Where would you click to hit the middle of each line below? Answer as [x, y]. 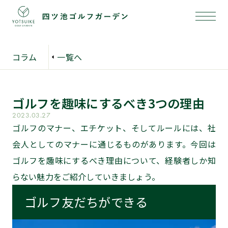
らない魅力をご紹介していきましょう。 [86, 177]
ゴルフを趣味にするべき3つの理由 [108, 103]
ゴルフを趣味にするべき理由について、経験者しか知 [114, 160]
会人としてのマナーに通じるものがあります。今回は [114, 144]
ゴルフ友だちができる [86, 202]
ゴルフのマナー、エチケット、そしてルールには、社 [114, 128]
